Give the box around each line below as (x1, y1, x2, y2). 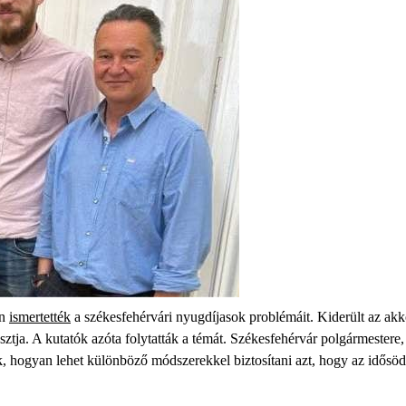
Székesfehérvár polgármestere (227, 331, 401, 346)
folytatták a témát (121, 331, 223, 346)
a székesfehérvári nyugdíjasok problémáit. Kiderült (71, 309, 364, 324)
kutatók (42, 331, 88, 346)
